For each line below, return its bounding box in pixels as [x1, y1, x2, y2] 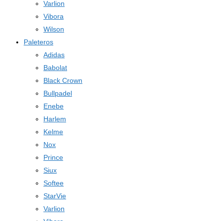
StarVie [43, 192, 66, 200]
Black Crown [43, 76, 82, 84]
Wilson [43, 25, 64, 33]
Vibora [43, 12, 64, 20]
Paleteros [24, 38, 53, 46]
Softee [43, 179, 64, 187]
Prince [43, 153, 63, 161]
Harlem [43, 115, 66, 123]
